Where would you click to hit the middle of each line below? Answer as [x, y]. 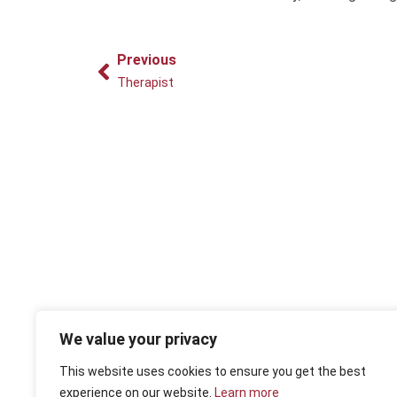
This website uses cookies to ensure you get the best [213, 371]
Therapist [145, 83]
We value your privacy [138, 339]
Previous [147, 60]
